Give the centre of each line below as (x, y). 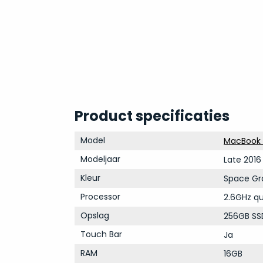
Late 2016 (242, 160)
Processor (100, 197)
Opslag (95, 215)
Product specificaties (152, 116)
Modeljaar (100, 159)
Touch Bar (101, 234)
